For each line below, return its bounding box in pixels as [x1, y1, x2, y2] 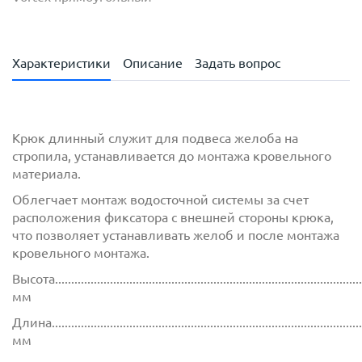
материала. [12, 166, 81, 182]
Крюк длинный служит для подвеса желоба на [12, 131, 298, 146]
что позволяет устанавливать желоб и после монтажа [12, 228, 339, 243]
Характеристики [12, 56, 111, 71]
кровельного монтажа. [12, 246, 149, 261]
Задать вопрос [195, 56, 280, 71]
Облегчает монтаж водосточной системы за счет [12, 192, 309, 208]
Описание [123, 56, 183, 71]
